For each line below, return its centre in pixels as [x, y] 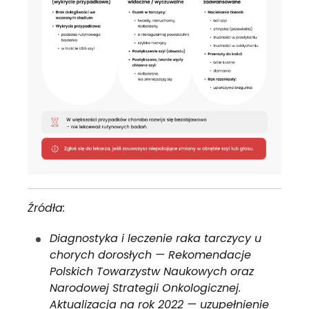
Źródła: [46, 208]
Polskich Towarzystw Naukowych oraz [152, 271]
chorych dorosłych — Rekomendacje [150, 255]
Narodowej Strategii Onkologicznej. [145, 288]
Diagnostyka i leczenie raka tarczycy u [156, 238]
